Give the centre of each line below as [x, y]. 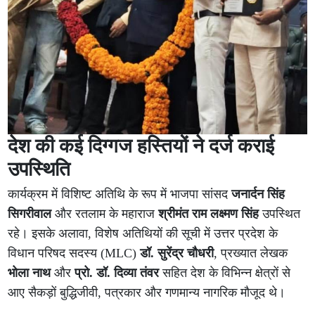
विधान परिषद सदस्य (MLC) [74, 253]
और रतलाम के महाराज [105, 213]
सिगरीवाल [30, 213]
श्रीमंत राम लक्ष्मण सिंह [209, 213]
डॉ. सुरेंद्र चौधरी [177, 253]
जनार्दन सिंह [258, 194]
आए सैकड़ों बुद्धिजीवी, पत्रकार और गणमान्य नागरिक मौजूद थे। [147, 292]
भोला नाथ [30, 272]
